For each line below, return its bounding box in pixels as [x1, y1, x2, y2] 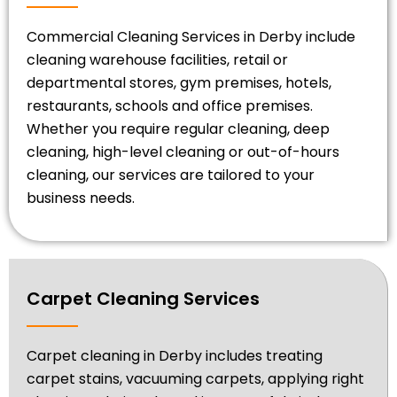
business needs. [27, 187, 135, 208]
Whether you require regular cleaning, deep [27, 118, 330, 139]
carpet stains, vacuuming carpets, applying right [27, 368, 364, 389]
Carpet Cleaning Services [27, 285, 260, 311]
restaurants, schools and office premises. [27, 95, 313, 116]
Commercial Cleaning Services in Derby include [27, 26, 355, 47]
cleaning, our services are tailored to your [27, 164, 315, 185]
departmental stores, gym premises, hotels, [27, 72, 331, 93]
